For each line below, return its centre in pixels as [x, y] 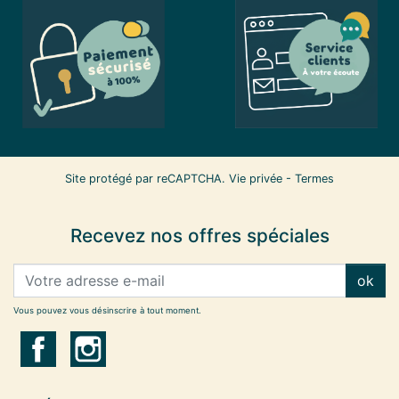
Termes [314, 178]
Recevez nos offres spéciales [199, 235]
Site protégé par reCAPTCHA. [147, 178]
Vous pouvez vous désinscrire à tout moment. [107, 310]
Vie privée [256, 178]
